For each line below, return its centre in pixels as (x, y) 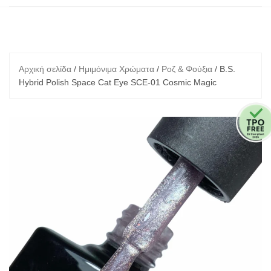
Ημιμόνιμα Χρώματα (116, 69)
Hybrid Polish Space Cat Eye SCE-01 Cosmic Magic (118, 82)
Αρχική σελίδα (45, 69)
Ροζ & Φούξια (187, 69)
